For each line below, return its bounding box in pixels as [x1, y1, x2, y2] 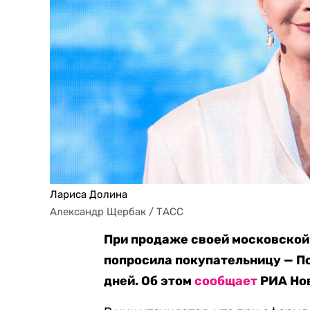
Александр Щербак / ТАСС [50, 206, 183, 218]
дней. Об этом [104, 273, 194, 289]
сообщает [194, 273, 257, 289]
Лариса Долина [50, 188, 127, 201]
